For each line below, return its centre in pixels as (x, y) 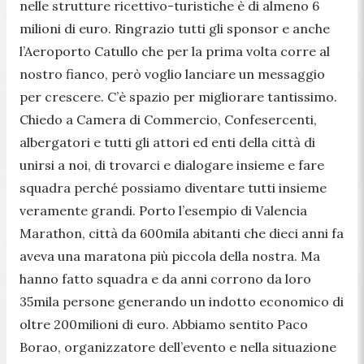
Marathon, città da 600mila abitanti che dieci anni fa (182, 233)
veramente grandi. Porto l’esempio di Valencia (163, 210)
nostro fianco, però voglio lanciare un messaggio (172, 74)
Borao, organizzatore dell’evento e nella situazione (178, 347)
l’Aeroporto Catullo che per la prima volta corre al (175, 51)
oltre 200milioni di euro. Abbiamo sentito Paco (164, 324)
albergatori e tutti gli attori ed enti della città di (167, 142)
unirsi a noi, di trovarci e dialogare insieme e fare (172, 165)
